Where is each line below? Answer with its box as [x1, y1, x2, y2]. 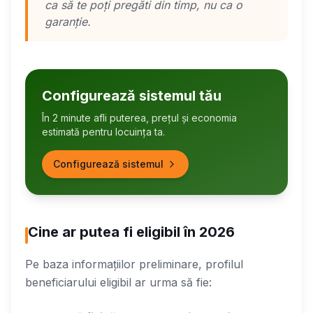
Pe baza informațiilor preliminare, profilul [25, 256, 243, 271]
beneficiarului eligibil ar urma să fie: [25, 275, 212, 289]
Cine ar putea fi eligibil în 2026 [28, 223, 235, 240]
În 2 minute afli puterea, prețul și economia [42, 111, 237, 124]
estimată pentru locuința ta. [42, 125, 165, 138]
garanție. [45, 14, 91, 29]
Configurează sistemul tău [42, 87, 221, 104]
